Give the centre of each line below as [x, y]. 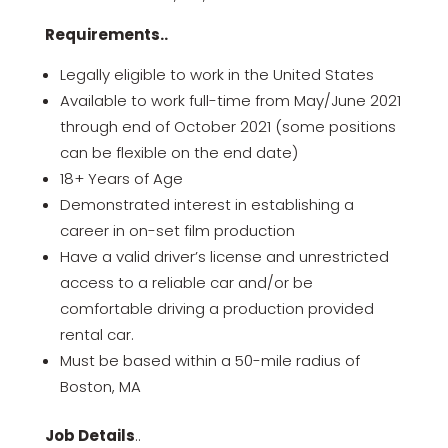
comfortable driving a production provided [216, 308]
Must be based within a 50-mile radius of [209, 360]
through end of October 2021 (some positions [227, 126]
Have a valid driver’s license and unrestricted [224, 256]
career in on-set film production [177, 230]
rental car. [96, 334]
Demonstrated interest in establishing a [206, 204]
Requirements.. [106, 34]
